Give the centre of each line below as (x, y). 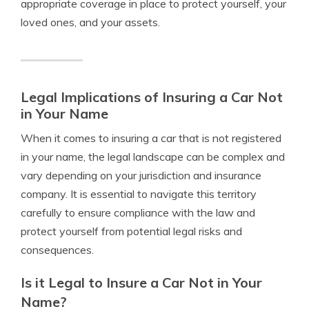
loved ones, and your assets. (90, 22)
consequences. (57, 250)
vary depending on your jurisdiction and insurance (141, 175)
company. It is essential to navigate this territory (139, 194)
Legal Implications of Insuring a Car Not (152, 97)
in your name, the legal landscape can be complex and (153, 157)
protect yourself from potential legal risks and (131, 231)
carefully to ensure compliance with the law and (138, 212)
